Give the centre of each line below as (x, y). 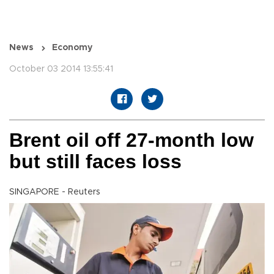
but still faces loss (95, 162)
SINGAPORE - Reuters (55, 192)
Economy (72, 48)
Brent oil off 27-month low (131, 140)
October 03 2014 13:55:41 (61, 69)
